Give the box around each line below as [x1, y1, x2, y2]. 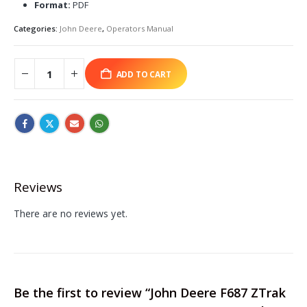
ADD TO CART [116, 68, 171, 79]
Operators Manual [106, 23, 173, 34]
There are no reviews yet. [14, 206, 127, 220]
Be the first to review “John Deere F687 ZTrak [14, 284, 286, 302]
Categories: [14, 23, 60, 34]
